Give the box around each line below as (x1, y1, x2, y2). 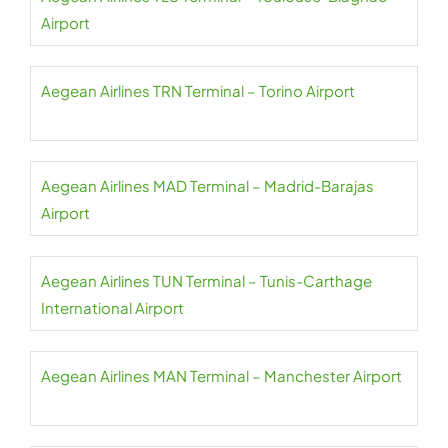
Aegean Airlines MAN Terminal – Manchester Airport (41, 366, 402, 385)
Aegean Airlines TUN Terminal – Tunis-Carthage (41, 271, 372, 290)
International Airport (41, 298, 184, 317)
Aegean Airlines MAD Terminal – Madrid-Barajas (41, 176, 374, 195)
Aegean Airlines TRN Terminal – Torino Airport (41, 81, 355, 100)
